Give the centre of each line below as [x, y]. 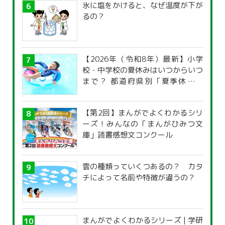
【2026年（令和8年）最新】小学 [143, 59]
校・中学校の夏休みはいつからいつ [143, 70]
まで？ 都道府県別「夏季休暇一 [143, 81]
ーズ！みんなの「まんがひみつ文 [143, 124]
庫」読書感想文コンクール [128, 135]
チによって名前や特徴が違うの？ [139, 178]
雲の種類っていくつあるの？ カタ [143, 167]
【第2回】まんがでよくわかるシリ [143, 113]
